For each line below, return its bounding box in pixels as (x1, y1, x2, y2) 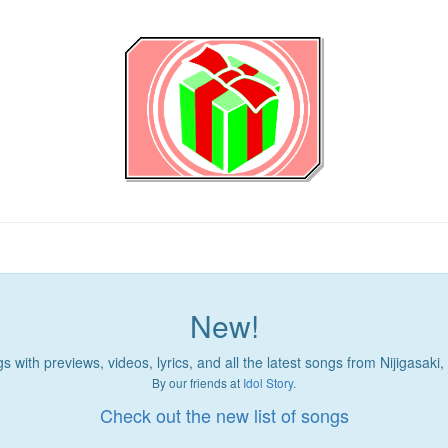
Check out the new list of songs (99, 402, 349, 429)
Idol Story (243, 374, 293, 392)
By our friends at (152, 374, 243, 392)
